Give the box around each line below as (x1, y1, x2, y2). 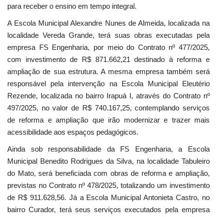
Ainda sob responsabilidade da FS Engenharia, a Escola (7, 144, 210, 153)
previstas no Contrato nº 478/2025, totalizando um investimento (7, 181, 210, 189)
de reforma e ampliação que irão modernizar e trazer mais (7, 115, 210, 124)
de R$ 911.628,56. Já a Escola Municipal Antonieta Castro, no (7, 193, 210, 201)
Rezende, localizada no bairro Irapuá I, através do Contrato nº (7, 91, 210, 100)
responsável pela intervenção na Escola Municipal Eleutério (7, 79, 210, 88)
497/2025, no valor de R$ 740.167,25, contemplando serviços (7, 103, 210, 112)
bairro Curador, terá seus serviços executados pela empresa (7, 205, 210, 214)
